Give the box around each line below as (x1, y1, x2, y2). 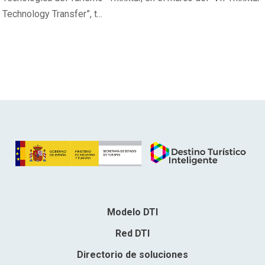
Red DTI (115, 228, 150, 240)
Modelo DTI (107, 206, 158, 218)
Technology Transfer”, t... (2, 8, 103, 20)
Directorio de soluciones (77, 249, 188, 261)
